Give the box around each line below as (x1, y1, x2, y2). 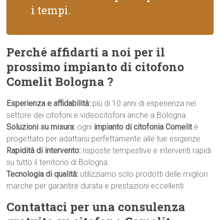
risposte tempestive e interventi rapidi (81, 146, 212, 155)
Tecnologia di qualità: (6, 169, 79, 179)
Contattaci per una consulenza (6, 199, 186, 215)
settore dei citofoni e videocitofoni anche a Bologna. (6, 110, 188, 120)
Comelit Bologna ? (6, 74, 114, 89)
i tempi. (31, 3, 72, 17)
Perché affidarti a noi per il (6, 44, 165, 60)
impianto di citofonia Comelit (94, 122, 192, 132)
